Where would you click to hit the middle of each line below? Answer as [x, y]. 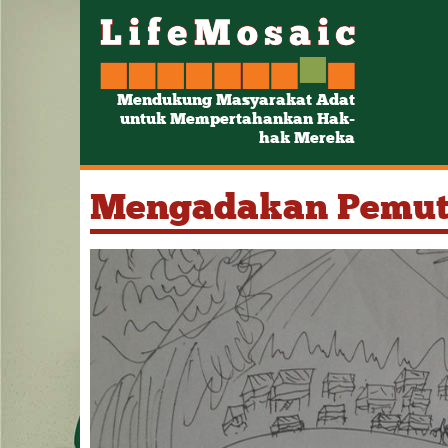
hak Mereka [307, 138]
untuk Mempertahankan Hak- [237, 119]
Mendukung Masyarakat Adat [236, 100]
